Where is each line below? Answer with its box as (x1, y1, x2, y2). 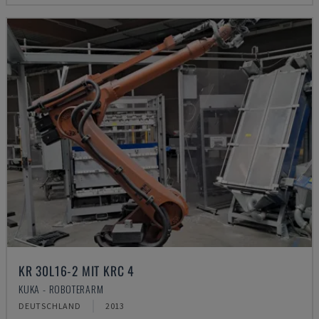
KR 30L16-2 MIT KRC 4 (19, 261, 135, 280)
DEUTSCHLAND (19, 300, 81, 311)
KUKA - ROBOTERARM (19, 281, 104, 296)
